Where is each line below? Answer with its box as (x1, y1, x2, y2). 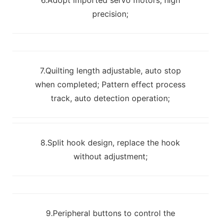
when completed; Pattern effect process (35, 79, 186, 89)
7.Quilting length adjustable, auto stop (39, 65, 181, 75)
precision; (92, 8, 129, 19)
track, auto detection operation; (51, 93, 170, 103)
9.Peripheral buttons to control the (45, 208, 175, 218)
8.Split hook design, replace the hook (40, 137, 181, 147)
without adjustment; (73, 151, 147, 161)
